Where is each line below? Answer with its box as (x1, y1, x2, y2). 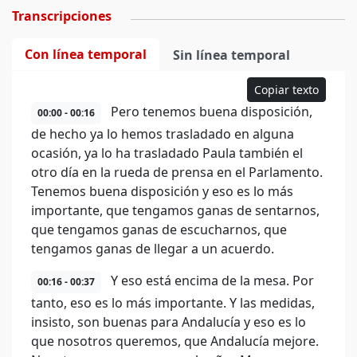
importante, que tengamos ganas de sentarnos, (31, 202, 320, 219)
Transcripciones (12, 7, 112, 25)
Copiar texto (254, 82, 319, 97)
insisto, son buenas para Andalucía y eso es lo (31, 313, 306, 331)
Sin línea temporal (173, 46, 290, 64)
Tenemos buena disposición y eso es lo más (31, 182, 293, 200)
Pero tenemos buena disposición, (108, 103, 312, 120)
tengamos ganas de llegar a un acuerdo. (31, 240, 274, 257)
